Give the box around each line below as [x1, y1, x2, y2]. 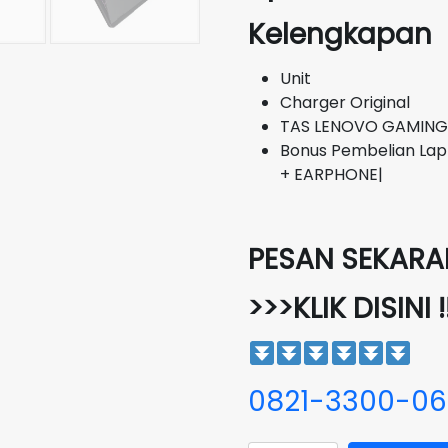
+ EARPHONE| [280, 163, 383, 186]
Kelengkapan [248, 15, 439, 54]
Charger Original [280, 91, 410, 114]
